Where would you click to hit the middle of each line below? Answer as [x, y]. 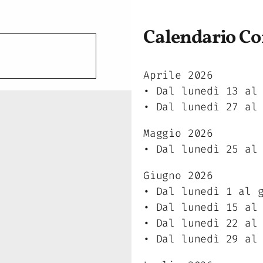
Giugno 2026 [178, 176]
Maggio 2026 [178, 134]
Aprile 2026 [178, 75]
